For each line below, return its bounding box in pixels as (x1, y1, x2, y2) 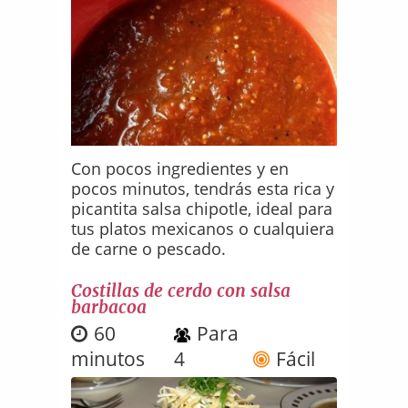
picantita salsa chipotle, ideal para (71, 197, 333, 219)
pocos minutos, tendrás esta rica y (71, 177, 335, 199)
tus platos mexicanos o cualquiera (71, 217, 335, 240)
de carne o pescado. (71, 237, 227, 260)
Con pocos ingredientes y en (71, 157, 290, 179)
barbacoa (71, 295, 148, 318)
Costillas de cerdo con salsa (71, 279, 291, 301)
